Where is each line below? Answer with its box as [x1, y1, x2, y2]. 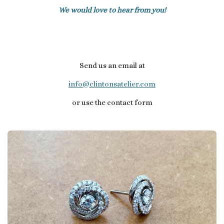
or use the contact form [71, 97, 152, 107]
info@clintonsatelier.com [68, 79, 155, 88]
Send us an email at [79, 60, 145, 70]
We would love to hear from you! [58, 5, 166, 14]
